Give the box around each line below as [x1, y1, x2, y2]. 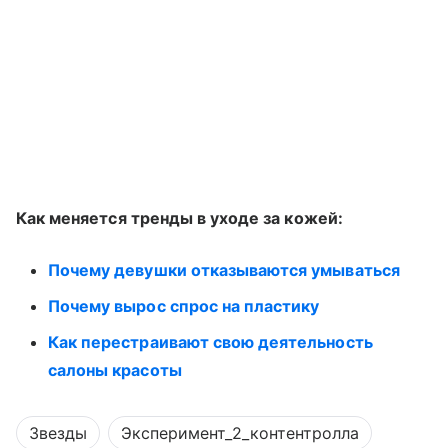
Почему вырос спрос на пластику [48, 295, 320, 316]
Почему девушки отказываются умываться [48, 259, 400, 280]
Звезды [29, 422, 87, 443]
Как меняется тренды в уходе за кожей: [16, 207, 343, 228]
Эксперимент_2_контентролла [121, 422, 359, 443]
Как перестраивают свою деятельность [48, 331, 373, 352]
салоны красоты [48, 359, 182, 380]
